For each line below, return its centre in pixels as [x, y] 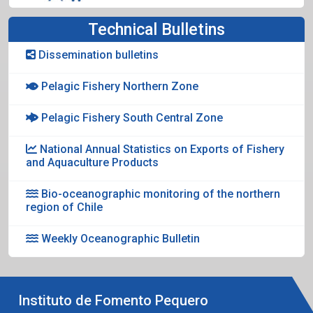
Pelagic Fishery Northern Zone [118, 86]
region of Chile [64, 207]
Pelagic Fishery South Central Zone [131, 117]
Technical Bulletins [156, 29]
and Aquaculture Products [92, 162]
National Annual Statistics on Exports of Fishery [161, 149]
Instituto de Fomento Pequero [113, 300]
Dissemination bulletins [97, 54]
